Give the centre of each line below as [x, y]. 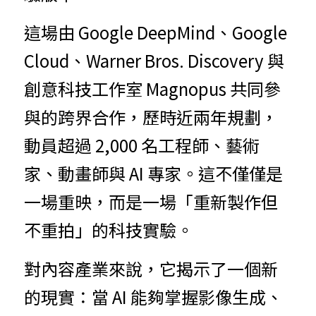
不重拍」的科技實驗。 [109, 230]
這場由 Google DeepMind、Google [156, 32]
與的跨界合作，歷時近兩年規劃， [151, 117]
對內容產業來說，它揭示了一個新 [151, 268]
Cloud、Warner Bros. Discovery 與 [154, 60]
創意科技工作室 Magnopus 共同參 [152, 89]
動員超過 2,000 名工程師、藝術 [142, 145]
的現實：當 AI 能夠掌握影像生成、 [153, 297]
